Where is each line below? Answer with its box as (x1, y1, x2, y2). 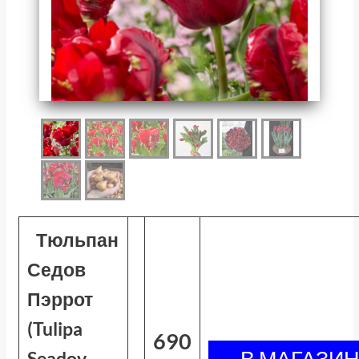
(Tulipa (26, 317, 83, 340)
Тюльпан (36, 228, 119, 251)
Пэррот (26, 288, 93, 310)
